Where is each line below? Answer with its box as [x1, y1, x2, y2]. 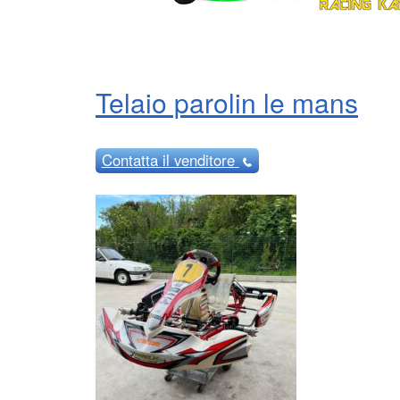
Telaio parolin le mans [96, 83, 358, 121]
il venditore [162, 148, 235, 171]
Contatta [101, 148, 162, 171]
